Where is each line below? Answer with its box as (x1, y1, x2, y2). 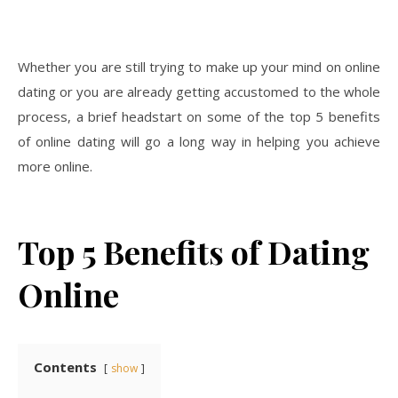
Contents (34, 357, 97, 376)
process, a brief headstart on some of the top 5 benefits (18, 107, 380, 125)
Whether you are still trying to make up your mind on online (18, 57, 380, 76)
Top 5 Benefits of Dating (18, 229, 370, 273)
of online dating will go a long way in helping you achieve (18, 131, 380, 150)
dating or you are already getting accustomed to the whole (18, 82, 380, 100)
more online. (18, 156, 92, 175)
